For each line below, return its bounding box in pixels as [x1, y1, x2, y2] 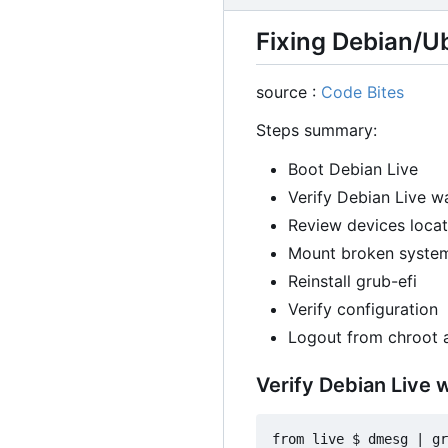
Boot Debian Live [288, 159, 418, 180]
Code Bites [321, 82, 404, 103]
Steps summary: [256, 120, 377, 141]
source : [256, 82, 321, 103]
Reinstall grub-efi [288, 271, 417, 292]
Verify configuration [288, 299, 438, 320]
